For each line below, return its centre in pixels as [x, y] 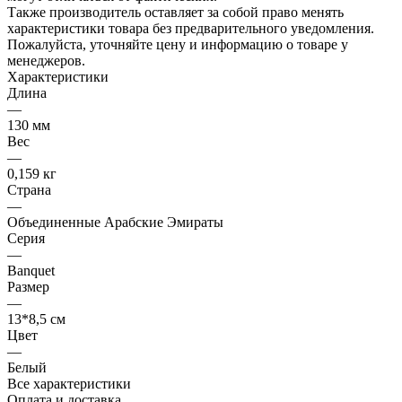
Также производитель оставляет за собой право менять [175, 12]
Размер [28, 286]
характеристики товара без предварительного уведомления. [191, 28]
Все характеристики [69, 383]
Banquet [31, 270]
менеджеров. [46, 60]
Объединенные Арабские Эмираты [115, 222]
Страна [29, 189]
